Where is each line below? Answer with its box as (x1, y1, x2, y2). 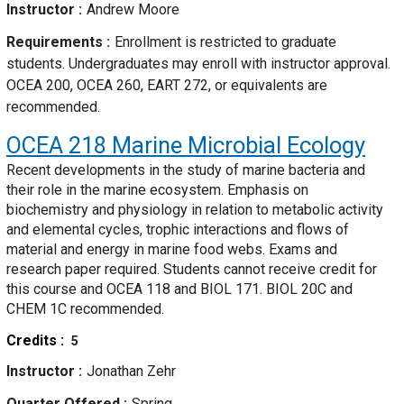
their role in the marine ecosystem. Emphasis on (6, 181, 308, 199)
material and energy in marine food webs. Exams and (6, 241, 337, 259)
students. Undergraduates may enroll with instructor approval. (6, 55, 390, 73)
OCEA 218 (6, 132, 106, 160)
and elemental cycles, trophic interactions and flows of (6, 221, 349, 239)
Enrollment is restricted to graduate (115, 33, 336, 51)
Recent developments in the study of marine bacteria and (6, 161, 365, 179)
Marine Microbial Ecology (106, 132, 365, 160)
